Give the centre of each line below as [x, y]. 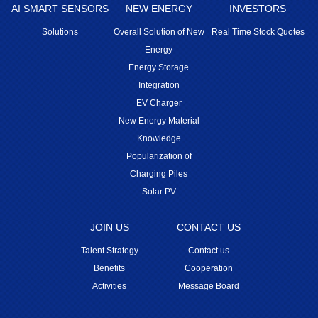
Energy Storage [159, 67]
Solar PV [159, 192]
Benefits [110, 268]
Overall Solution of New [159, 32]
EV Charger [159, 103]
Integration [159, 85]
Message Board [208, 286]
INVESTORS [258, 9]
